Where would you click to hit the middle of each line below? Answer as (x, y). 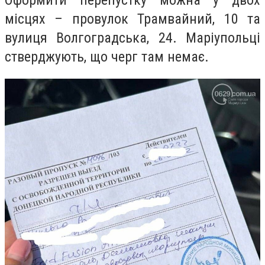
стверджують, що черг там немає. (107, 56)
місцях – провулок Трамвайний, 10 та (132, 19)
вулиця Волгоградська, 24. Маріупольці (132, 38)
